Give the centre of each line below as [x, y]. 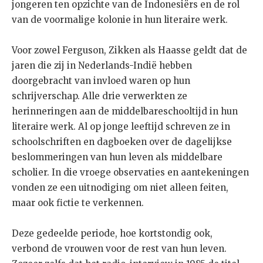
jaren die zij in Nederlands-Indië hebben [102, 65]
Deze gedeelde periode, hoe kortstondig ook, [112, 233]
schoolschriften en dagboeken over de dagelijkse [122, 141]
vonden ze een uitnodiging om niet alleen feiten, [120, 187]
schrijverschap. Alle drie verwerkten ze [100, 96]
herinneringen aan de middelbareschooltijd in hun [125, 111]
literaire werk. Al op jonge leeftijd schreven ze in [121, 126]
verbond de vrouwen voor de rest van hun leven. [119, 248]
